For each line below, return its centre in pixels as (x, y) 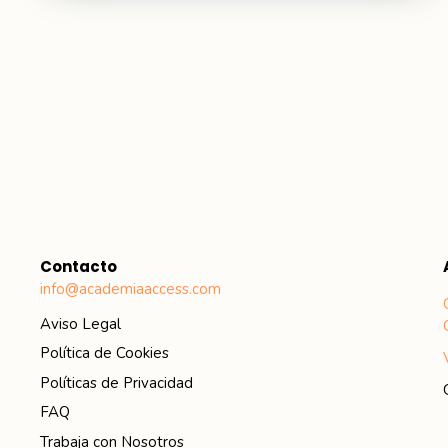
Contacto (78, 266)
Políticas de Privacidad (116, 382)
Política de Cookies (104, 353)
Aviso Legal (80, 323)
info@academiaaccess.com (130, 289)
